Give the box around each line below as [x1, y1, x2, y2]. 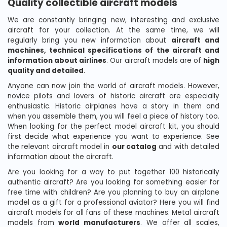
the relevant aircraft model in [8, 141, 112, 152]
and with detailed [157, 141, 220, 152]
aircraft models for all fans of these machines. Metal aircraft [8, 207, 219, 217]
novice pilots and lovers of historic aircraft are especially [8, 91, 219, 101]
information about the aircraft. [8, 152, 113, 162]
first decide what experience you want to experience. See [8, 131, 219, 141]
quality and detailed [8, 65, 84, 75]
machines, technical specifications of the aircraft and [8, 45, 219, 55]
